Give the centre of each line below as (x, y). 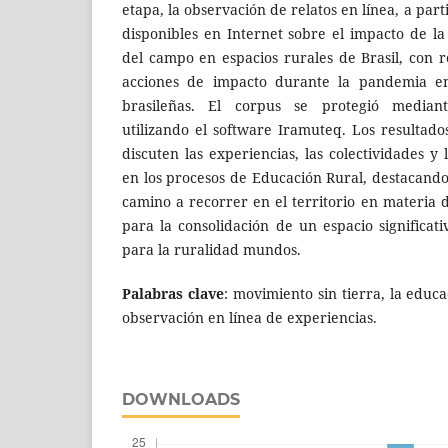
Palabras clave (173, 293)
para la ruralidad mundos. (211, 249)
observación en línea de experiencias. (249, 317)
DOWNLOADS (181, 399)
